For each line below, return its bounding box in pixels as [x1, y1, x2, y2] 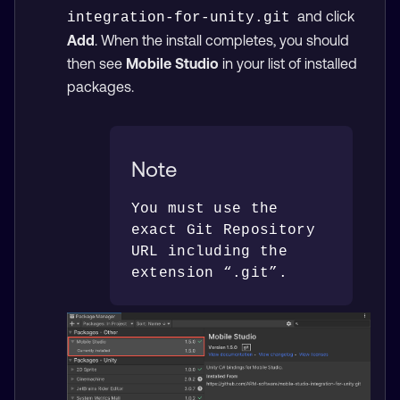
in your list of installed [218, 55, 357, 72]
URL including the [130, 244, 288, 261]
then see [66, 55, 126, 72]
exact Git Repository [130, 222, 315, 239]
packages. [66, 79, 134, 96]
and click [293, 8, 354, 25]
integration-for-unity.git [66, 10, 290, 27]
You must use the [130, 201, 279, 218]
